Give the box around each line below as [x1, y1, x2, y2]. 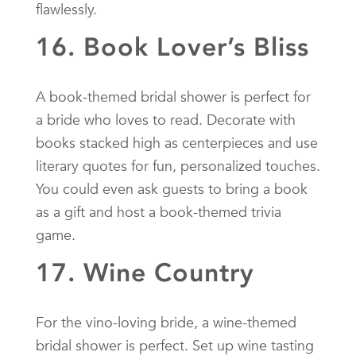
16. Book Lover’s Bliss [36, 31, 309, 62]
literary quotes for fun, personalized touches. [36, 156, 320, 175]
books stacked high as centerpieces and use [36, 133, 318, 152]
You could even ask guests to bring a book [36, 179, 308, 198]
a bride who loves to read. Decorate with [36, 110, 296, 129]
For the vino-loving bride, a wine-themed [36, 312, 296, 331]
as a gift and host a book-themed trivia [36, 202, 281, 221]
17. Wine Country [36, 257, 254, 288]
